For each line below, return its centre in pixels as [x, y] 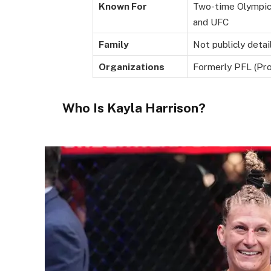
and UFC [211, 22]
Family [114, 44]
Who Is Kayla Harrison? [134, 108]
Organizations [132, 67]
